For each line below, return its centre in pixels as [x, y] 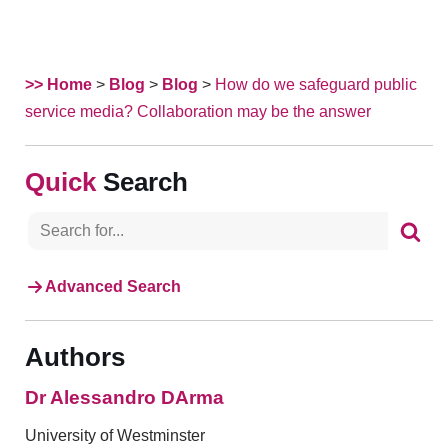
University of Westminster [115, 436]
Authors [75, 357]
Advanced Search [113, 287]
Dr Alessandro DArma [124, 398]
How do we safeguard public [316, 85]
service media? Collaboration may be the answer [198, 112]
